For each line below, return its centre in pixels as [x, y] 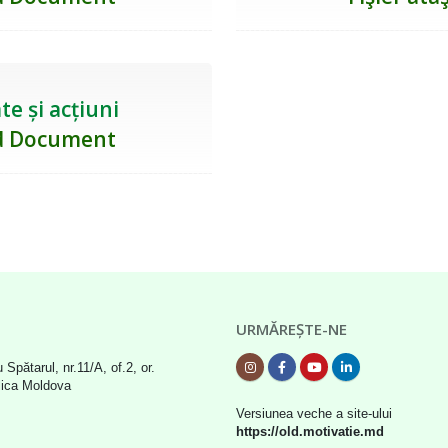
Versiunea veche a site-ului [314, 414]
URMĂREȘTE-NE [291, 329]
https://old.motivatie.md [310, 432]
